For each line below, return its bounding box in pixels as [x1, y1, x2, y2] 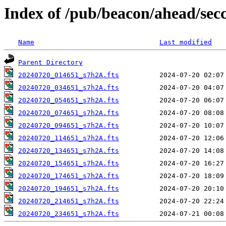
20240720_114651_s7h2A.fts [18, 134, 119, 142]
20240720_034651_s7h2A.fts [18, 84, 119, 92]
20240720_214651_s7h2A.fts [18, 197, 119, 205]
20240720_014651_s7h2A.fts [18, 71, 119, 79]
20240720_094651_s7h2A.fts [18, 122, 119, 130]
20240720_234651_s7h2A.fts [18, 210, 119, 218]
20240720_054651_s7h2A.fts [18, 96, 119, 104]
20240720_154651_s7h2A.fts [18, 159, 119, 167]
